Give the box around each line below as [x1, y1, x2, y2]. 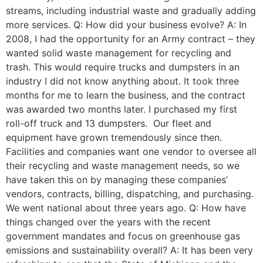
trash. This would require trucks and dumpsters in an [6, 61, 240, 73]
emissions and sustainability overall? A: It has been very [6, 244, 253, 257]
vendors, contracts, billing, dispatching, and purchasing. [6, 188, 254, 200]
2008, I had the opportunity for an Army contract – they [6, 33, 255, 45]
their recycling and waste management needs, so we [6, 160, 240, 172]
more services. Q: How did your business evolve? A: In [6, 19, 247, 31]
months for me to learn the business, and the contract [6, 89, 245, 102]
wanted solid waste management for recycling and [6, 47, 231, 59]
